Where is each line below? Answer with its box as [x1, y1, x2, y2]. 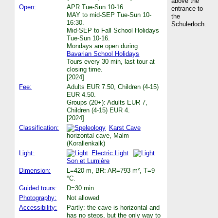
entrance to [171, 4, 203, 12]
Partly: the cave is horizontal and [67, 203, 160, 211]
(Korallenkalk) [67, 139, 106, 147]
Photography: [19, 194, 57, 201]
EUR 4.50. [67, 91, 96, 98]
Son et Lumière [67, 157, 110, 164]
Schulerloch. [171, 20, 206, 28]
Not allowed [67, 194, 100, 201]
